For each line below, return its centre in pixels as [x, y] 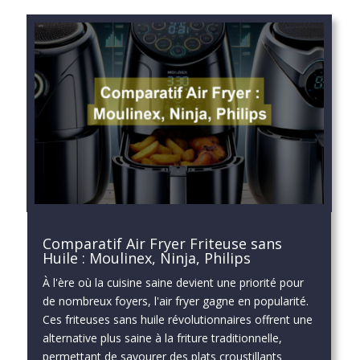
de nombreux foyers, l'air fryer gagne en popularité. [175, 301]
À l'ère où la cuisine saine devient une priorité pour [173, 282]
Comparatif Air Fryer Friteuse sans [162, 243]
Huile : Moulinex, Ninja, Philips [146, 258]
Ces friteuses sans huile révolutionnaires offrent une [177, 319]
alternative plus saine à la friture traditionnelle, [162, 337]
